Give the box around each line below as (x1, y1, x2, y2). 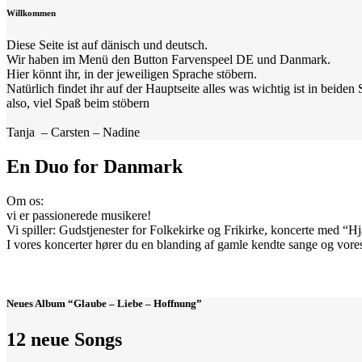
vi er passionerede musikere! (6, 208, 151, 223)
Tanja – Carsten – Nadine (6, 125, 140, 140)
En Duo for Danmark (6, 156, 183, 178)
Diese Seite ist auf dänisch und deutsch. (6, 38, 208, 53)
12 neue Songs (6, 328, 122, 350)
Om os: (6, 194, 44, 208)
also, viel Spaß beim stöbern (6, 96, 149, 111)
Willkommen (6, 8, 56, 19)
